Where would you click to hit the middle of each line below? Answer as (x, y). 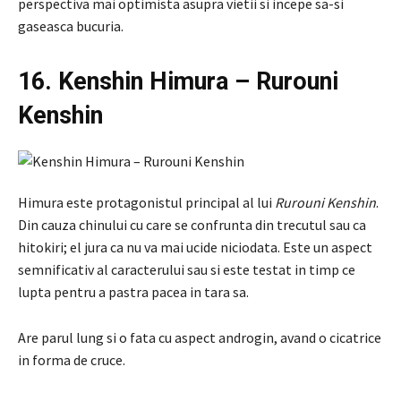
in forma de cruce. (72, 359)
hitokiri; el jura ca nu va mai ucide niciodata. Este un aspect (195, 247)
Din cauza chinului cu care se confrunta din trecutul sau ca (192, 224)
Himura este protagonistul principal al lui (146, 202)
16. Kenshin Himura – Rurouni (178, 81)
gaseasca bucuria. (71, 26)
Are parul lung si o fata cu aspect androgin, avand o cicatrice (200, 337)
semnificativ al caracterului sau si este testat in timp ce (187, 269)
